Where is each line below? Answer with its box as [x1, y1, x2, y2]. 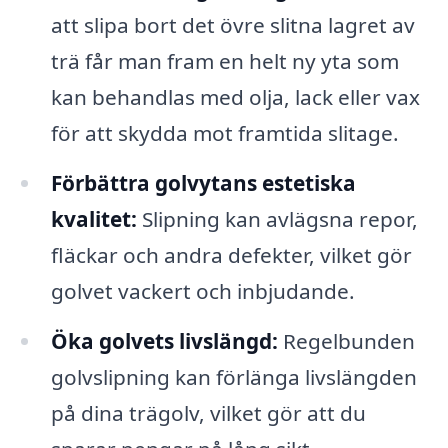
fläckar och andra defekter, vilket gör [50, 241, 412, 270]
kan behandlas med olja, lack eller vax [50, 83, 420, 112]
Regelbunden [277, 326, 415, 355]
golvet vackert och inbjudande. [50, 277, 355, 306]
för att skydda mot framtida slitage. [50, 119, 399, 148]
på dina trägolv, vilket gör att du [50, 398, 366, 427]
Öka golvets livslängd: [50, 326, 278, 355]
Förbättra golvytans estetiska [50, 169, 356, 198]
